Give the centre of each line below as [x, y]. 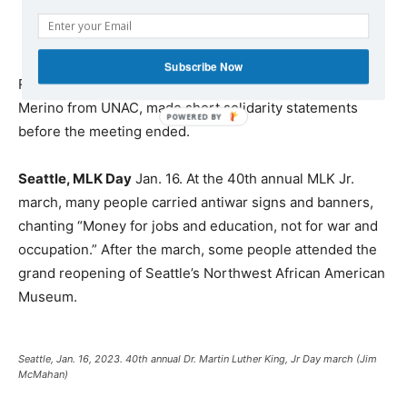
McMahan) [43, 374]
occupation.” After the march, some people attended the [198, 249]
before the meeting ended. [104, 131]
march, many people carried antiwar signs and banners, [196, 202]
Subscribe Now [203, 66]
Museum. [48, 296]
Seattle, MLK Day [75, 178]
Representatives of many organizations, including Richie [199, 84]
